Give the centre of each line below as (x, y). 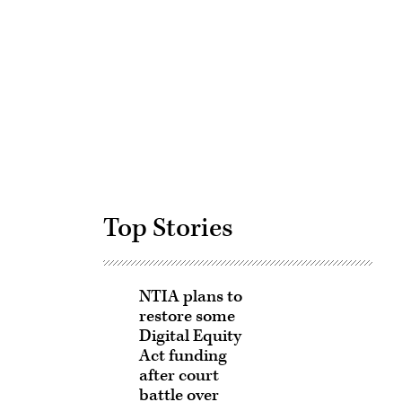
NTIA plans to (190, 297)
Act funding (183, 356)
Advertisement (289, 66)
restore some (187, 316)
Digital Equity (190, 336)
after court (179, 376)
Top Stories (168, 228)
